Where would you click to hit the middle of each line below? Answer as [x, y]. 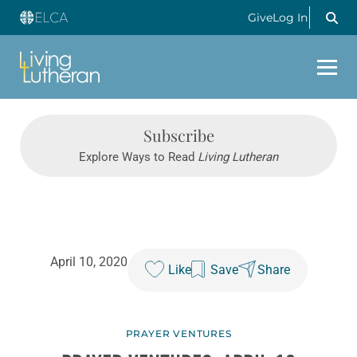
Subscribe [178, 135]
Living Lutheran [238, 157]
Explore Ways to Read [138, 157]
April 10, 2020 [88, 262]
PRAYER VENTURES [178, 334]
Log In [290, 18]
